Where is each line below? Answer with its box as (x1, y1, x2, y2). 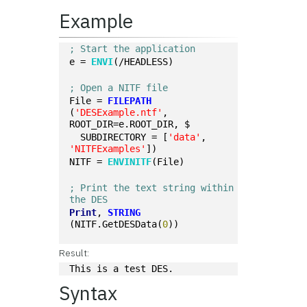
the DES (69, 194, 108, 205)
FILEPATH (108, 95, 152, 106)
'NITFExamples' (69, 143, 147, 154)
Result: (59, 247, 90, 259)
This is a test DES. (69, 263, 174, 274)
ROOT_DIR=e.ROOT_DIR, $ (69, 119, 191, 130)
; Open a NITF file (69, 82, 169, 93)
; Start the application (69, 43, 196, 54)
